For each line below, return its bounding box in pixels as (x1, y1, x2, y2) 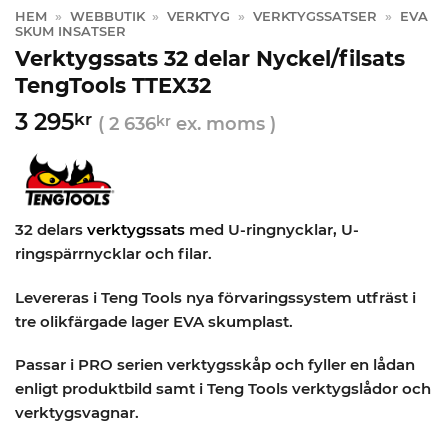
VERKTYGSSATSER (252, 8, 377, 24)
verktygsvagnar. (15, 403, 139, 423)
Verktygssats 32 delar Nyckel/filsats (15, 46, 405, 72)
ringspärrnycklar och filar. (15, 243, 212, 263)
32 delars (15, 219, 87, 239)
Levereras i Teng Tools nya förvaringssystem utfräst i (15, 287, 416, 307)
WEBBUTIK (69, 8, 145, 24)
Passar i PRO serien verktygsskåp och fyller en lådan (15, 355, 415, 375)
